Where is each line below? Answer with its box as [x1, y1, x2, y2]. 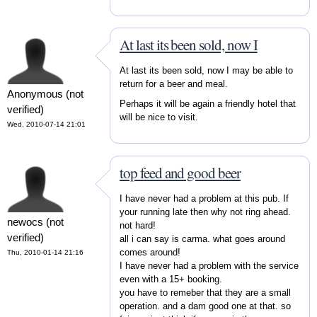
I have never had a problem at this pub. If [120, 192, 289, 204]
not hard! [120, 219, 156, 231]
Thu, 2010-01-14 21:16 [7, 248, 83, 257]
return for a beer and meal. [120, 78, 228, 89]
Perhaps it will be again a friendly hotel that [120, 98, 296, 110]
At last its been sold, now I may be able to [120, 64, 293, 76]
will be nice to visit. [120, 112, 198, 123]
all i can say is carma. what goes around [120, 233, 285, 244]
